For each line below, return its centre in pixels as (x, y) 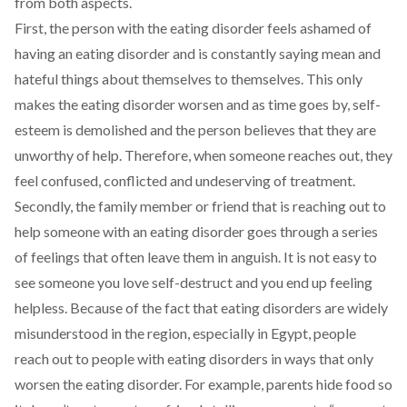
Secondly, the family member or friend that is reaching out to (200, 206)
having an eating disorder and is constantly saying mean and (198, 53)
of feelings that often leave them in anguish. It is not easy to (196, 257)
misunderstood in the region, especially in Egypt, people (185, 333)
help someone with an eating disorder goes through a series (196, 231)
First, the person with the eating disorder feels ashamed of (193, 28)
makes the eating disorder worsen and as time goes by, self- (198, 104)
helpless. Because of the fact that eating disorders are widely (201, 308)
